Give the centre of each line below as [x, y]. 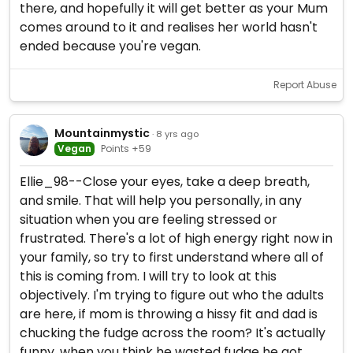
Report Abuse [305, 85]
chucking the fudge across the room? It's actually [173, 333]
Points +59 [126, 148]
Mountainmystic [102, 133]
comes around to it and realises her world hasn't [169, 27]
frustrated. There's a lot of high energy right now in [176, 238]
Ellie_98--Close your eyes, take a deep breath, [165, 182]
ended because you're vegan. [110, 46]
